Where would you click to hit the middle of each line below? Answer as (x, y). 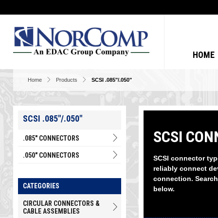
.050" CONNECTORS (51, 155)
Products (66, 80)
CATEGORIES (41, 186)
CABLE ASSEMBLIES (51, 211)
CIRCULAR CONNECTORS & (61, 203)
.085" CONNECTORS (51, 138)
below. (164, 189)
